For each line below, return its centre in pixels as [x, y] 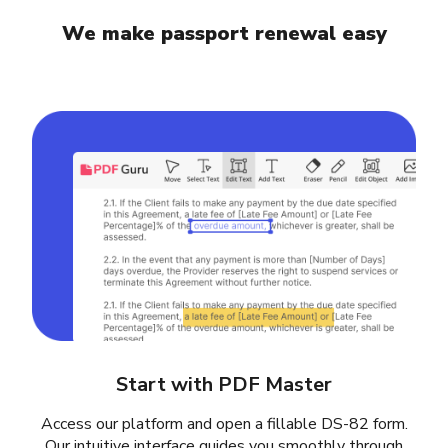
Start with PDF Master [224, 385]
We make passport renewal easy [224, 33]
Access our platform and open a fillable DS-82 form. [224, 424]
